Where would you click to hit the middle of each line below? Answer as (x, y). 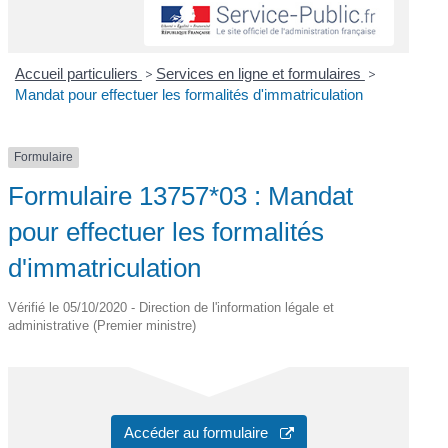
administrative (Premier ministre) (102, 325)
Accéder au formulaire (201, 432)
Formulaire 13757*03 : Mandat (181, 195)
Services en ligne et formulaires (260, 74)
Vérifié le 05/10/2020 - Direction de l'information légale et (171, 307)
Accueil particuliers (78, 74)
